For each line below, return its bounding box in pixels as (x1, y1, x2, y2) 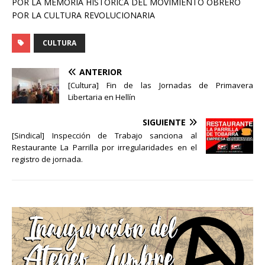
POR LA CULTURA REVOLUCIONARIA (12, 9, 155, 21)
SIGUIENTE (143, 117, 186, 128)
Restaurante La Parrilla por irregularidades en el (12, 142, 197, 153)
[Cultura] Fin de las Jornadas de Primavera (68, 80, 253, 91)
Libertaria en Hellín (68, 92, 135, 103)
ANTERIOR (79, 66, 122, 78)
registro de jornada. (12, 154, 83, 165)
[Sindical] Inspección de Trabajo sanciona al (12, 130, 197, 141)
